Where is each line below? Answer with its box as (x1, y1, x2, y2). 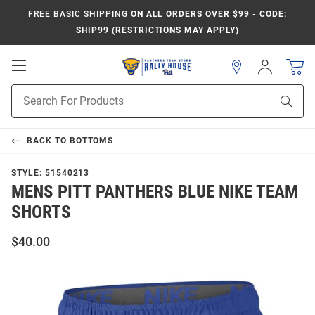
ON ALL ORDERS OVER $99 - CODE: (127, 9, 287, 19)
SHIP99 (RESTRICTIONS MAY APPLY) (76, 25, 239, 35)
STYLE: (11, 168, 45, 178)
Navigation (25, 86, 89, 100)
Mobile (25, 72, 67, 86)
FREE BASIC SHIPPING (28, 9, 128, 19)
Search (11, 101, 41, 112)
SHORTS (11, 202, 71, 222)
